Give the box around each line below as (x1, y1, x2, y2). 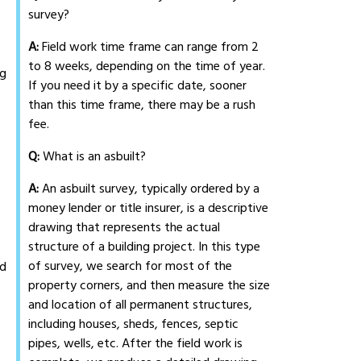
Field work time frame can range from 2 (39, 38, 259, 56)
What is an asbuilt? (39, 147, 147, 166)
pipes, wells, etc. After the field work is (28, 334, 243, 353)
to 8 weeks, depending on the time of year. (28, 57, 266, 76)
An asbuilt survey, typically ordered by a (39, 180, 260, 198)
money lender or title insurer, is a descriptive (28, 199, 269, 218)
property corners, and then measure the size (28, 276, 271, 295)
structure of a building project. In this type (28, 238, 261, 256)
